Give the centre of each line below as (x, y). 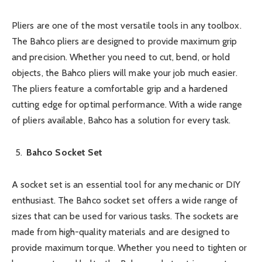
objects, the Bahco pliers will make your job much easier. (125, 73)
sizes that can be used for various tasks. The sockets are (125, 216)
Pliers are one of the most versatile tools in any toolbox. (127, 25)
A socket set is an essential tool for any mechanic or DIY (126, 185)
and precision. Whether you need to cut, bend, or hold (121, 57)
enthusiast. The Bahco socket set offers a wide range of (125, 201)
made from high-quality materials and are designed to (121, 232)
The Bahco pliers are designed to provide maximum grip (125, 41)
